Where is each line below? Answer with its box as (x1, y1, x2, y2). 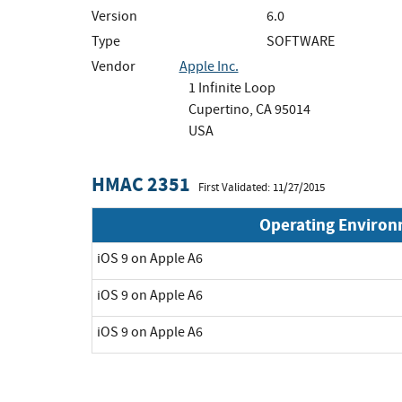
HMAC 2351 (92, 170, 190, 198)
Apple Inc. (179, 57, 239, 75)
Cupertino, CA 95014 (188, 100, 310, 118)
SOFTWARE (267, 31, 335, 50)
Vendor (92, 57, 135, 75)
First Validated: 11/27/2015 (198, 179, 325, 195)
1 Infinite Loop (188, 78, 275, 97)
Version (92, 6, 137, 25)
